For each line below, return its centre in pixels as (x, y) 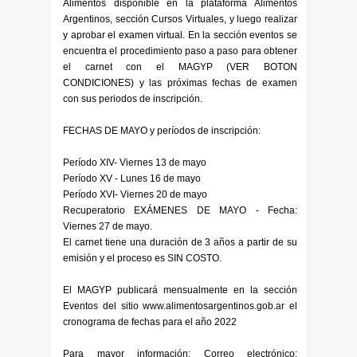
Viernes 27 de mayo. (108, 226)
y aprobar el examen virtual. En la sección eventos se (180, 35)
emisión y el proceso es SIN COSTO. (142, 258)
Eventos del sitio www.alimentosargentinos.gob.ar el (180, 306)
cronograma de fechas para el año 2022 (150, 322)
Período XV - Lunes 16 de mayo (132, 178)
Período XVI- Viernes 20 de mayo (135, 194)
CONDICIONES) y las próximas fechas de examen (180, 82)
